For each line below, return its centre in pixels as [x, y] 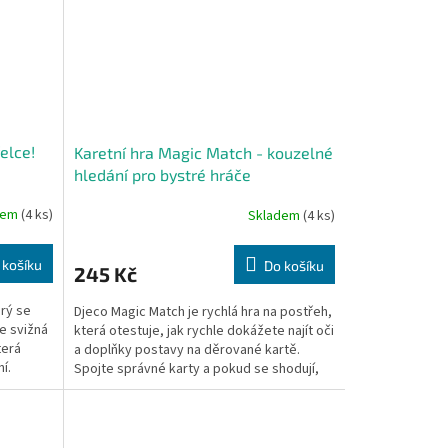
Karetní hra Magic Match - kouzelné [203, 153]
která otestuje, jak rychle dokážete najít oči [203, 331]
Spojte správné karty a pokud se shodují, [196, 369]
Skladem [275, 215]
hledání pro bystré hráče [162, 175]
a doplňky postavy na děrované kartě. [186, 350]
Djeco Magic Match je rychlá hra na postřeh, [202, 312]
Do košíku [293, 266]
